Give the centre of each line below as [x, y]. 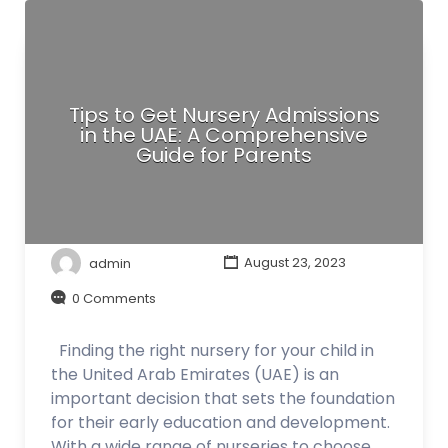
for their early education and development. [220, 422]
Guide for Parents [224, 154]
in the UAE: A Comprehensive [224, 134]
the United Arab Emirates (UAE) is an [195, 374]
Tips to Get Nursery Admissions [224, 114]
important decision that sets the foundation [223, 398]
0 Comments [114, 298]
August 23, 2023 [293, 263]
